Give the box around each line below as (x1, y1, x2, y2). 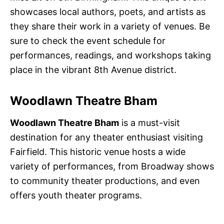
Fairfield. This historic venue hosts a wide (10, 146, 185, 157)
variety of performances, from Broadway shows (10, 161, 214, 171)
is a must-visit (119, 117, 180, 128)
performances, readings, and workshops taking (10, 50, 211, 60)
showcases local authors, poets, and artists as (10, 6, 205, 17)
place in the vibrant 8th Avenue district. (10, 64, 176, 75)
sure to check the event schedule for (10, 35, 165, 46)
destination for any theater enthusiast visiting (10, 132, 203, 142)
